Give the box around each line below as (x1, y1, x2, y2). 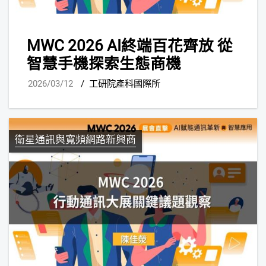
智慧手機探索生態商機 (27, 54, 181, 72)
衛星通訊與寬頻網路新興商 (15, 134, 136, 146)
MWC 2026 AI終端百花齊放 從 (27, 36, 233, 55)
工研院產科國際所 (89, 78, 160, 90)
